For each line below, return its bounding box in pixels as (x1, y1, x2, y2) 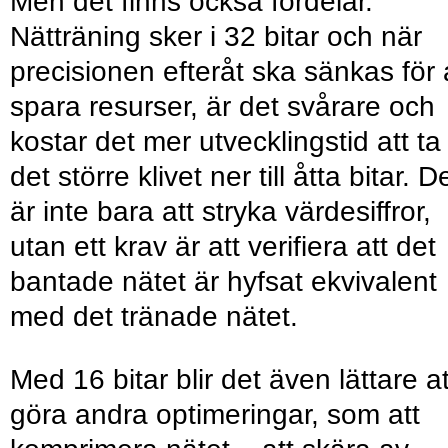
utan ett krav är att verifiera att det (10, 231, 436, 263)
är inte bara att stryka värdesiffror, (10, 196, 431, 228)
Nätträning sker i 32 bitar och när (10, 21, 422, 53)
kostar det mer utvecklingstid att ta (10, 126, 441, 158)
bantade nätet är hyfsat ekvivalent (10, 266, 437, 298)
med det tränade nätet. (10, 301, 298, 333)
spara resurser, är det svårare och (10, 91, 435, 123)
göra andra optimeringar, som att (10, 399, 420, 431)
